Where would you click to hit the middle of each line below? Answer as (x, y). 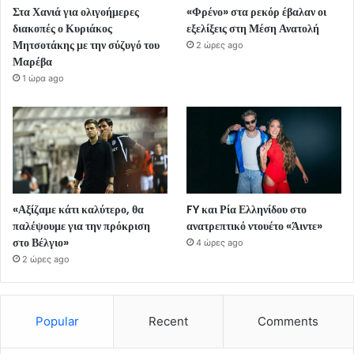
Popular (57, 321)
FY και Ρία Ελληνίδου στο (247, 209)
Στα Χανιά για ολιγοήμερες (76, 11)
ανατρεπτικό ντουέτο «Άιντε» (255, 226)
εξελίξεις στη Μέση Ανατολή (253, 28)
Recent (168, 321)
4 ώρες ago (220, 242)
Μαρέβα (32, 61)
